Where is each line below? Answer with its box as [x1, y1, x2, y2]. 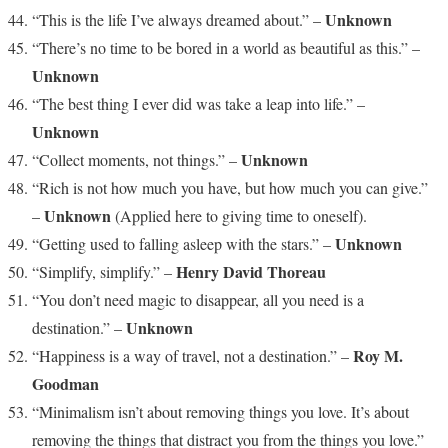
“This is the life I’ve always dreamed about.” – [32, 8, 325, 30]
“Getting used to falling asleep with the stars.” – [32, 232, 335, 254]
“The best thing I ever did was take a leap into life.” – [32, 92, 365, 114]
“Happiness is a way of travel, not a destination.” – [32, 344, 353, 366]
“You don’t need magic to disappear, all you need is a [32, 288, 364, 310]
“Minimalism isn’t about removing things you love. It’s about [32, 400, 409, 422]
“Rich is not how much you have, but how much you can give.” [32, 176, 428, 198]
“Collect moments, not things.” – [32, 148, 241, 170]
